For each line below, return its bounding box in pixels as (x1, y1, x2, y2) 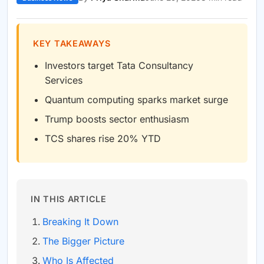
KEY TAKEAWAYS (33, 38, 111, 48)
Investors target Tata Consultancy (45, 59, 193, 71)
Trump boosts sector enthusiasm (45, 113, 189, 125)
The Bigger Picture (42, 235, 124, 247)
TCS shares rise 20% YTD (45, 132, 161, 144)
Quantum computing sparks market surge (45, 93, 228, 105)
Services (45, 74, 82, 86)
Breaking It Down (42, 215, 118, 227)
